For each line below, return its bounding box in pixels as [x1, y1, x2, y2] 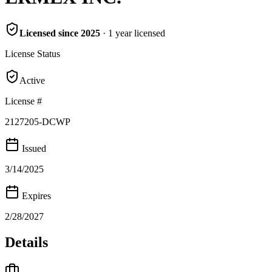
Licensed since [19, 27, 81, 38]
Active [19, 75, 45, 86]
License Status [5, 48, 60, 59]
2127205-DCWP [5, 116, 70, 127]
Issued [19, 143, 46, 154]
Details [5, 234, 48, 250]
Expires [19, 190, 51, 201]
